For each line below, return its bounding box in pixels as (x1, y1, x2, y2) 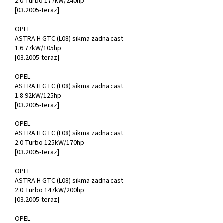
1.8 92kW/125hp (15, 91, 61, 101)
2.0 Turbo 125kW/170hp (15, 138, 84, 148)
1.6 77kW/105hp (15, 43, 61, 54)
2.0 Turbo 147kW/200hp (15, 185, 84, 196)
